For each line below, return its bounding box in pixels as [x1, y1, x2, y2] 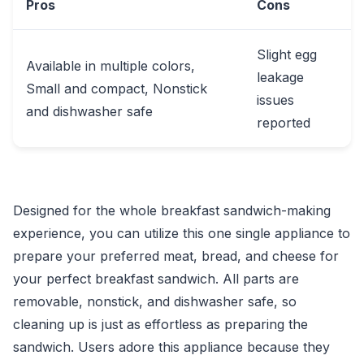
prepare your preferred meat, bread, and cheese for [13, 248, 339, 264]
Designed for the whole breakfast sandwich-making [13, 202, 331, 219]
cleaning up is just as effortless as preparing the [13, 316, 308, 332]
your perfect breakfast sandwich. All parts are [13, 271, 299, 287]
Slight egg [257, 46, 317, 63]
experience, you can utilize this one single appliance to [13, 225, 350, 241]
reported [257, 115, 310, 131]
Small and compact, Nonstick [26, 80, 207, 97]
